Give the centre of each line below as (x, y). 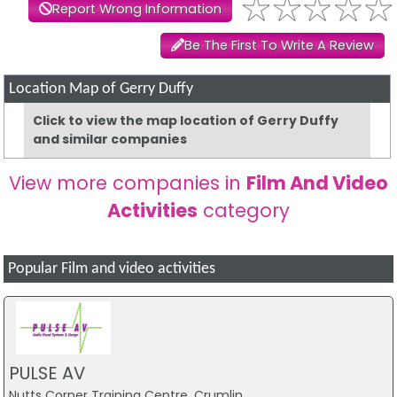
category (243, 211)
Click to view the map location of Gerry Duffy (186, 121)
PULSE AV (47, 373)
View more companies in (127, 183)
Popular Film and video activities (112, 269)
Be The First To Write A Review (279, 46)
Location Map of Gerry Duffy (101, 90)
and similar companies (110, 140)
